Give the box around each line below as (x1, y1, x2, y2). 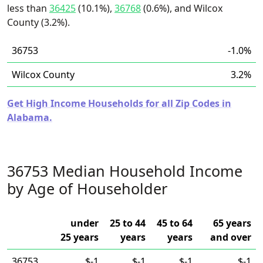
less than (7, 2, 49, 15)
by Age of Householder (7, 178, 167, 198)
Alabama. (7, 111, 52, 124)
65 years (213, 217, 251, 230)
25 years (60, 231, 99, 244)
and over (210, 231, 251, 244)
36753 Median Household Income (7, 161, 242, 181)
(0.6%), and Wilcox (141, 2, 222, 15)
